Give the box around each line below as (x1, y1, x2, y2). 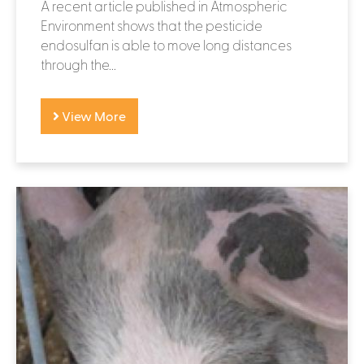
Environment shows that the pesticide (41, 16, 262, 33)
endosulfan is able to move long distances (41, 36, 292, 53)
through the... (41, 55, 116, 72)
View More (59, 107, 126, 123)
